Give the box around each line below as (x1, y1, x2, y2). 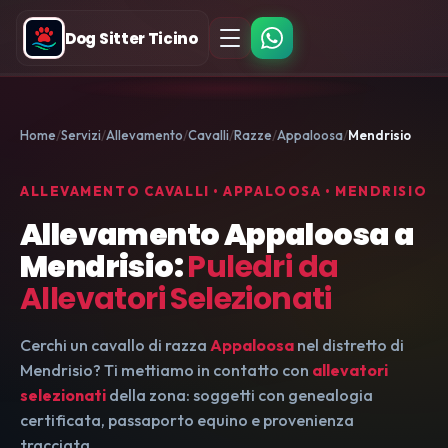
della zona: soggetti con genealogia (106, 385, 373, 405)
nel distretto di (294, 335, 404, 355)
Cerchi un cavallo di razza (20, 335, 210, 355)
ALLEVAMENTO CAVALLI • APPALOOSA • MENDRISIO (20, 183, 428, 199)
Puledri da (187, 246, 339, 288)
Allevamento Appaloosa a (20, 214, 415, 256)
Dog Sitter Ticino (65, 27, 198, 49)
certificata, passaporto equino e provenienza (20, 410, 354, 430)
